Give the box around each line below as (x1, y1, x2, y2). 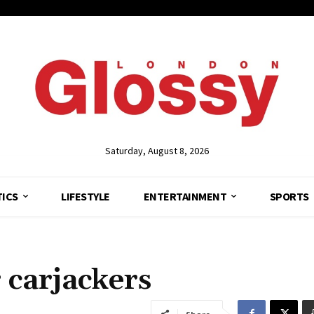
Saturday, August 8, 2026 (105, 144, 209, 157)
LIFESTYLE (61, 189, 110, 203)
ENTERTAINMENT (143, 189, 227, 203)
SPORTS (269, 189, 309, 203)
